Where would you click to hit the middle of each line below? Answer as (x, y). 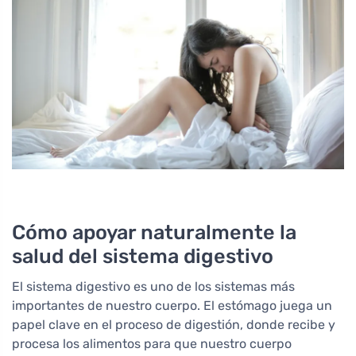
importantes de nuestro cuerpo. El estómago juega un (172, 305)
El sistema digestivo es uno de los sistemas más (153, 286)
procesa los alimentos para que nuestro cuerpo (152, 343)
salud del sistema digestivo (143, 255)
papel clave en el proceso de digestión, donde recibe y (174, 324)
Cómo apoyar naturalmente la (154, 232)
